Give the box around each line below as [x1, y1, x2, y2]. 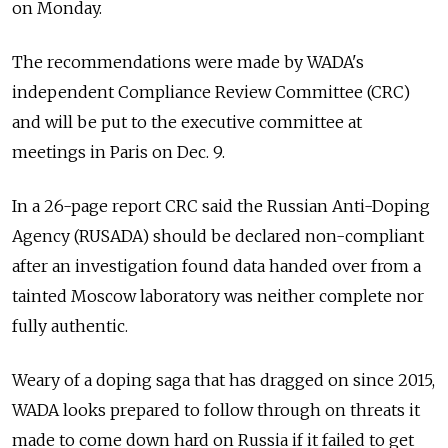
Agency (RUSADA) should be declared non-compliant [12, 226, 424, 247]
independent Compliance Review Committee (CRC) [12, 82, 410, 103]
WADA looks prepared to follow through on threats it [12, 400, 420, 421]
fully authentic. [12, 316, 128, 337]
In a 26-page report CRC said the [12, 196, 263, 217]
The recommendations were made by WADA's [12, 52, 364, 73]
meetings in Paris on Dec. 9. [12, 142, 225, 163]
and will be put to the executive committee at [12, 112, 362, 133]
